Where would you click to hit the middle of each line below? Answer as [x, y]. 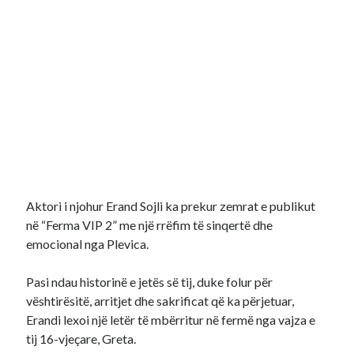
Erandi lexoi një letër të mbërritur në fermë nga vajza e [171, 320]
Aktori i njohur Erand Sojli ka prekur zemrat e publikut [171, 206]
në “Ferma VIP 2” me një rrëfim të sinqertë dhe [150, 225]
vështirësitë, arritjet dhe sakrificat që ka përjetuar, [160, 301]
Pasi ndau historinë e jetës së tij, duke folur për [150, 282]
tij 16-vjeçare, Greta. [81, 339]
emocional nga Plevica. [88, 244]
